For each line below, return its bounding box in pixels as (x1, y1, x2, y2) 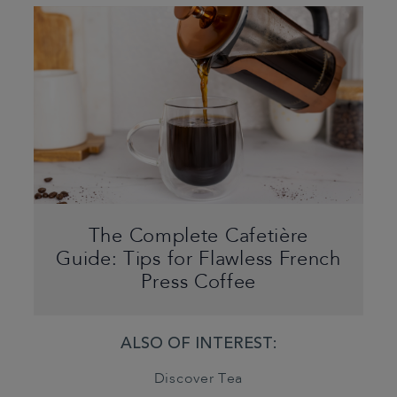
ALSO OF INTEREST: (121, 336, 276, 353)
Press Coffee (140, 272, 257, 292)
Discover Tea (153, 371, 244, 386)
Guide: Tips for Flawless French (56, 249, 341, 269)
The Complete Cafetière (88, 226, 309, 246)
